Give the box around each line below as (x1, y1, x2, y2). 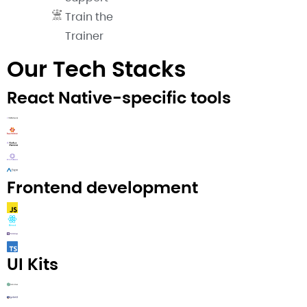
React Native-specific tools (7, 86, 231, 110)
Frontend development (7, 176, 198, 199)
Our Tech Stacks (7, 53, 186, 85)
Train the (65, 9, 113, 25)
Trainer (65, 28, 103, 45)
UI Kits (7, 253, 58, 276)
